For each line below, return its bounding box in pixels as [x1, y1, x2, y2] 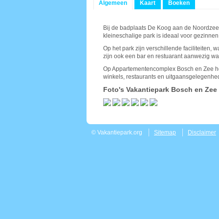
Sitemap [154, 129, 176, 136]
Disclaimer [188, 129, 216, 136]
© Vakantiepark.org [91, 129, 142, 136]
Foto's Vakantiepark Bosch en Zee [103, 86, 217, 93]
